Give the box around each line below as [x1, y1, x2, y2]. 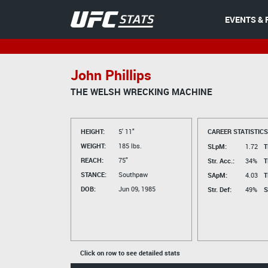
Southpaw [116, 170, 148, 179]
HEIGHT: [80, 127, 105, 136]
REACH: [80, 156, 103, 165]
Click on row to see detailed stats [80, 248, 180, 257]
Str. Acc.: [207, 156, 234, 165]
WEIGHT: [80, 141, 106, 150]
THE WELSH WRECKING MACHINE [70, 86, 212, 98]
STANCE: [80, 170, 106, 179]
